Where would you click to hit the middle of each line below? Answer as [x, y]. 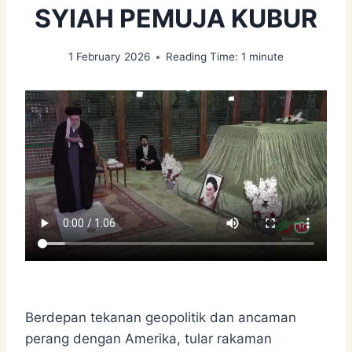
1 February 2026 [109, 57]
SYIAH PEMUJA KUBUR [176, 19]
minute [266, 57]
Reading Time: [202, 57]
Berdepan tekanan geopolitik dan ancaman [161, 317]
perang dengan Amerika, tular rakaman [148, 338]
